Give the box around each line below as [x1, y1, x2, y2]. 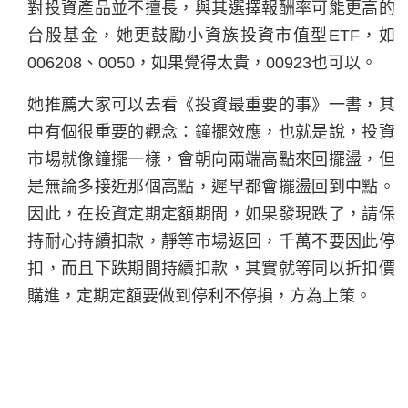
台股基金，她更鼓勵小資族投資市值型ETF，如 [27, 25, 395, 45]
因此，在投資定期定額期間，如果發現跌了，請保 [27, 204, 395, 223]
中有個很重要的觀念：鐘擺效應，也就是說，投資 [27, 122, 395, 141]
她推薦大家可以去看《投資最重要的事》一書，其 [27, 95, 395, 114]
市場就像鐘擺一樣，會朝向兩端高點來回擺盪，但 [27, 149, 395, 168]
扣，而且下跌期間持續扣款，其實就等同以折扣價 [27, 259, 395, 278]
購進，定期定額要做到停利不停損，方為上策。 [27, 286, 372, 305]
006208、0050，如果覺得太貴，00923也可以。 [27, 53, 378, 72]
